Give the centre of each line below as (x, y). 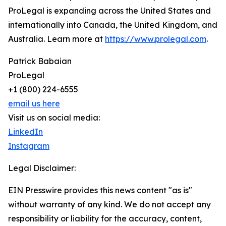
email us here (34, 104)
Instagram (29, 146)
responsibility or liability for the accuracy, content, (105, 219)
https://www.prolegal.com (156, 39)
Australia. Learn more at (56, 39)
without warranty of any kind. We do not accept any (109, 205)
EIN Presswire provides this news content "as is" (100, 190)
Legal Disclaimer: (42, 168)
